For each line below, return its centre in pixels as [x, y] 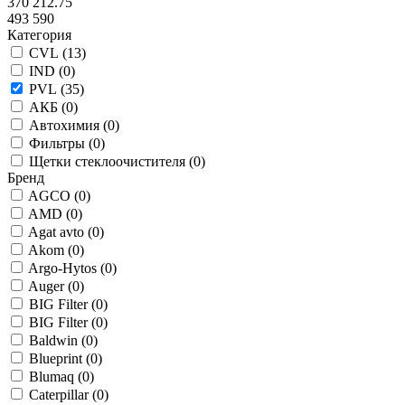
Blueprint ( [60, 359]
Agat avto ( [60, 232]
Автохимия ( [68, 126]
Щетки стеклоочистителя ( [111, 162]
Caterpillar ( [63, 395]
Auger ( [50, 287]
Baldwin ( [57, 341]
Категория [39, 35]
